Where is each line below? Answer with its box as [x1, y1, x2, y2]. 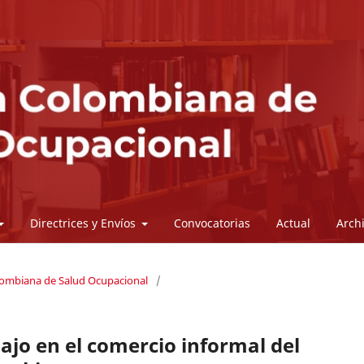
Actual [276, 215, 311, 232]
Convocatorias [174, 215, 251, 232]
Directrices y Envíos [29, 215, 139, 232]
